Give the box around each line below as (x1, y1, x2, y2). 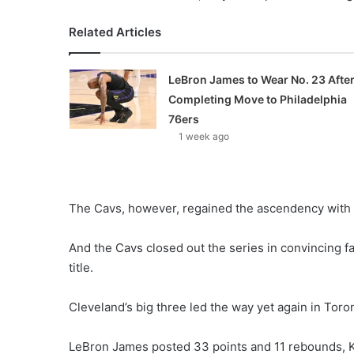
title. (69, 260, 93, 275)
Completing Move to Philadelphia (168, 92, 347, 106)
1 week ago (178, 130, 229, 142)
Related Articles (69, 24, 161, 40)
